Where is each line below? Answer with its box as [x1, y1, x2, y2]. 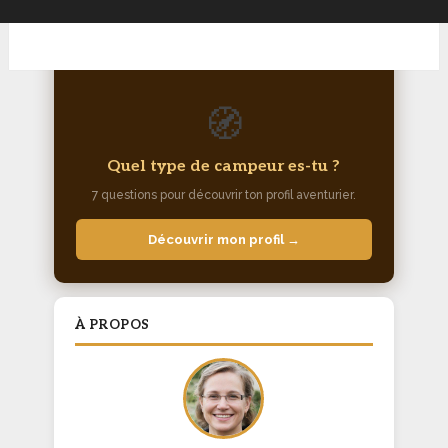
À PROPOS [74, 316, 150, 333]
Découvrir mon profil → [147, 232, 300, 248]
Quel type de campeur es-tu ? [107, 157, 341, 177]
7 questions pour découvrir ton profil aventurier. [91, 188, 356, 203]
